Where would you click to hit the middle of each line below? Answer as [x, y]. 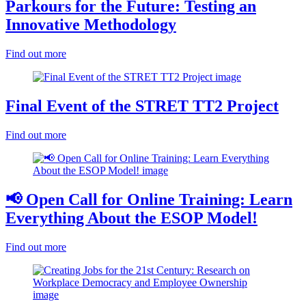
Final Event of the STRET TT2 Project [142, 106]
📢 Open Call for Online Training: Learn [149, 200]
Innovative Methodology [91, 25]
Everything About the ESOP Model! [131, 218]
